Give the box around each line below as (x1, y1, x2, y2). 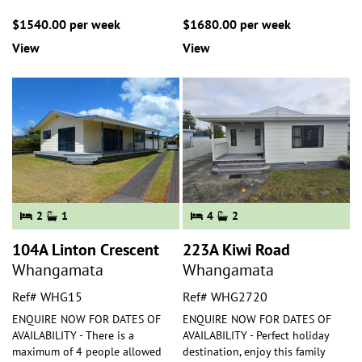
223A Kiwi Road (183, 239, 290, 260)
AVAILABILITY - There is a (12, 328, 134, 343)
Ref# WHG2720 (183, 288, 267, 305)
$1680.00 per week (183, 15, 291, 32)
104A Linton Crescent (12, 239, 159, 260)
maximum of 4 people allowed (12, 344, 162, 359)
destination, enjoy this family (183, 344, 325, 359)
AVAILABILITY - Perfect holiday (183, 328, 329, 343)
